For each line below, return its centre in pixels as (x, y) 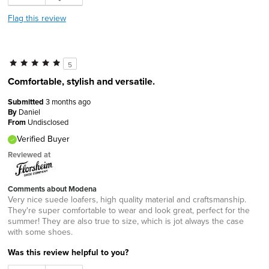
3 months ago (68, 101)
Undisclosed (48, 122)
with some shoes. (40, 231)
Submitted (27, 101)
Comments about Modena (52, 189)
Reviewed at (29, 154)
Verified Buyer (43, 138)
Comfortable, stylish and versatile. (81, 81)
